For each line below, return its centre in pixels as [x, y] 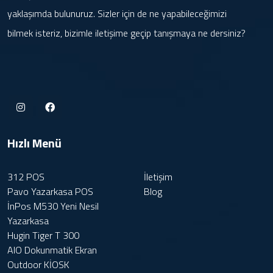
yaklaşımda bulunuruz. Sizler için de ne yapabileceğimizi [117, 13]
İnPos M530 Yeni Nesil [53, 206]
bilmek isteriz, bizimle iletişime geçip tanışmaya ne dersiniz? [126, 33]
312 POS [26, 176]
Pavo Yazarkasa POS [50, 191]
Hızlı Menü [34, 143]
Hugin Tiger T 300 [43, 235]
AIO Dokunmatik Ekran [52, 250]
